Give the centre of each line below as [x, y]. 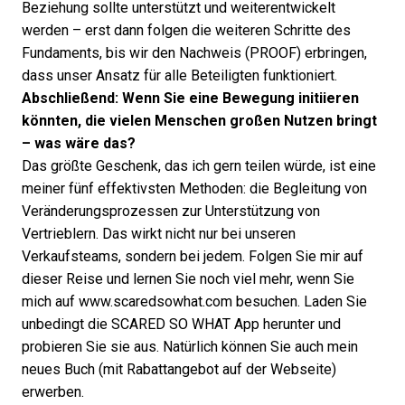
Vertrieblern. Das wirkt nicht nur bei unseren [159, 234]
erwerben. [53, 392]
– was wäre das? [79, 143]
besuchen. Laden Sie [300, 301]
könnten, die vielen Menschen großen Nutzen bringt [199, 121]
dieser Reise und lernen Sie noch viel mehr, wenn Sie [188, 279]
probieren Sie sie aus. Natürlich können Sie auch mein [190, 347]
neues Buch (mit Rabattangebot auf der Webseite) [179, 369]
